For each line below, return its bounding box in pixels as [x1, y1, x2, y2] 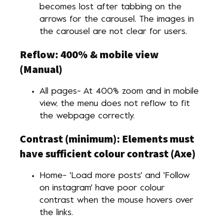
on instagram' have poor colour [39, 184, 165, 192]
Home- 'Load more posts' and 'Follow [39, 172, 190, 180]
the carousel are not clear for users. [39, 28, 187, 36]
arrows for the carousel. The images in [39, 15, 194, 24]
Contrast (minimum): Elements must [20, 132, 194, 146]
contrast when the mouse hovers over [39, 196, 193, 205]
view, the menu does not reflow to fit [39, 100, 190, 108]
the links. [39, 209, 73, 217]
